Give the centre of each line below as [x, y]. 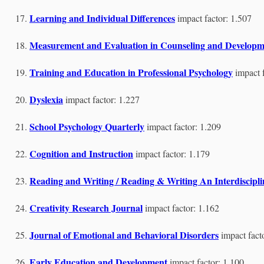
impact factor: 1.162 [182, 208]
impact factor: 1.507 [214, 18]
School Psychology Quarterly [87, 126]
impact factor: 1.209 [184, 126]
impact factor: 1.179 [173, 154]
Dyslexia [46, 99]
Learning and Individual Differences [102, 18]
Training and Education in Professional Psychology [131, 72]
